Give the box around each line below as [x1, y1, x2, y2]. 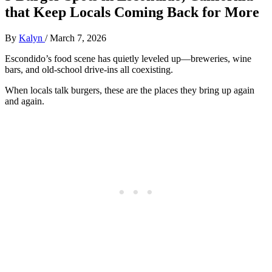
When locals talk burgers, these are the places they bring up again [5, 84, 254, 95]
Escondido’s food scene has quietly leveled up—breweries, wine [5, 53, 251, 64]
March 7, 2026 [50, 32, 106, 43]
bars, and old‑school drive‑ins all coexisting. [5, 64, 173, 75]
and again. [5, 95, 44, 106]
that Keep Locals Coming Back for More [5, 4, 263, 20]
